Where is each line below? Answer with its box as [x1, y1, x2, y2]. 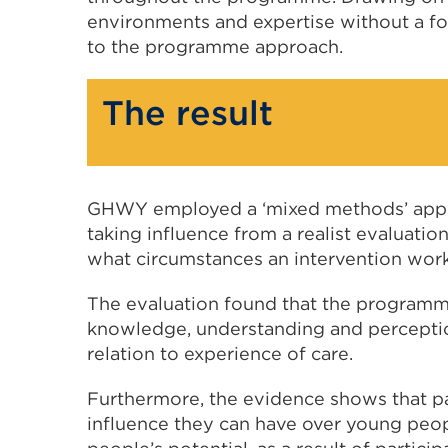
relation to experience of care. [87, 342, 353, 364]
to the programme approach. [87, 35, 343, 57]
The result [102, 91, 273, 133]
